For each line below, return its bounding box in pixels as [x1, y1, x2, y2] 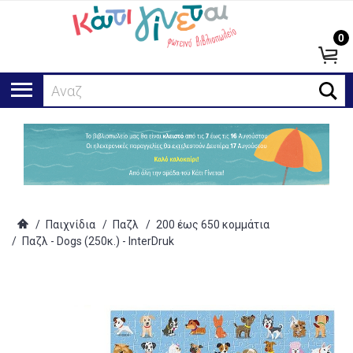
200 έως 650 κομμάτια [156, 218, 269, 232]
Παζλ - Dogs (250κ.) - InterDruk [22, 235, 174, 248]
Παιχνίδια [46, 218, 95, 232]
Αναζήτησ [51, 82, 111, 99]
